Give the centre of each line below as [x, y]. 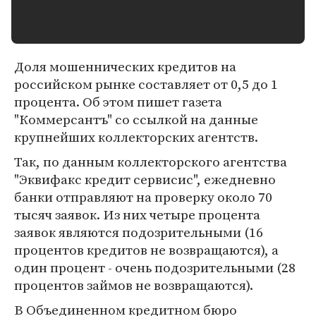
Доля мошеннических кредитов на [125, 66]
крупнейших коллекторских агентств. [136, 137]
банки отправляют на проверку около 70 [143, 197]
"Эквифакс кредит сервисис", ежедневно [145, 179]
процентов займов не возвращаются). [134, 285]
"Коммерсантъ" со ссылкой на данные [136, 119]
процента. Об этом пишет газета [118, 102]
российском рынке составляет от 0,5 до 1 [146, 84]
